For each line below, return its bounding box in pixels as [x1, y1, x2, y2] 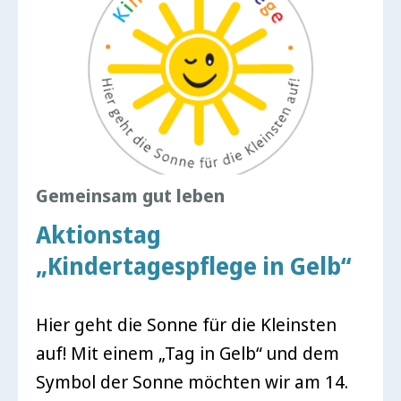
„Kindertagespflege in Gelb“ [36, 250, 352, 282]
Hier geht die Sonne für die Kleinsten [36, 312, 337, 337]
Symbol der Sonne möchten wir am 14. [36, 370, 348, 394]
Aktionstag [36, 218, 161, 251]
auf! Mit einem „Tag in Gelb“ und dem [36, 341, 339, 365]
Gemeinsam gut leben [36, 183, 225, 208]
